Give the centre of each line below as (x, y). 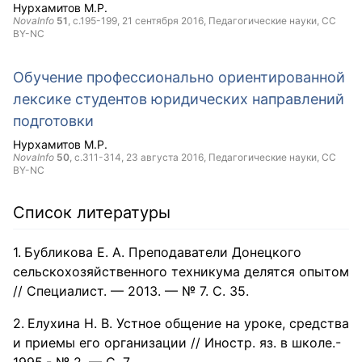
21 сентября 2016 (163, 21)
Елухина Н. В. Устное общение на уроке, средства (188, 323)
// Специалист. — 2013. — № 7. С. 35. (131, 291)
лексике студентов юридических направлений (179, 99)
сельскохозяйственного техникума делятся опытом (181, 271)
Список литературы (92, 213)
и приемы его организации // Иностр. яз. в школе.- (177, 343)
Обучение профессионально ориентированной (179, 77)
